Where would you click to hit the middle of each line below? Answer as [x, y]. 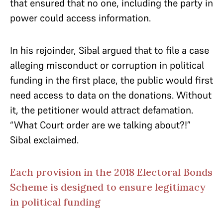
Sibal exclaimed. [46, 140]
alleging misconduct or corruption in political [107, 65]
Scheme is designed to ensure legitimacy [108, 187]
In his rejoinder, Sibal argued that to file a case [110, 50]
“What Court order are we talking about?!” [100, 125]
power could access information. [82, 18]
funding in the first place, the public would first [111, 80]
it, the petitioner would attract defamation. [102, 110]
